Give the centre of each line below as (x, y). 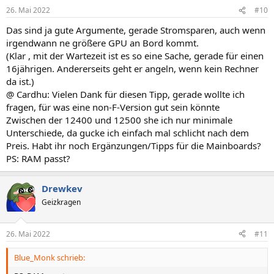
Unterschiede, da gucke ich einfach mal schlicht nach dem (128, 133)
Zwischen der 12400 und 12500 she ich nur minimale (119, 120)
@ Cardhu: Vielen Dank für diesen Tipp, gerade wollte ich (125, 94)
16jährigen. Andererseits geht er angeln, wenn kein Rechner (132, 68)
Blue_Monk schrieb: (50, 257)
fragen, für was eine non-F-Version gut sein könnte (113, 107)
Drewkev (62, 188)
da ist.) (20, 81)
